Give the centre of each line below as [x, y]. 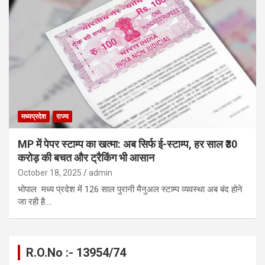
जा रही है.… [35, 201]
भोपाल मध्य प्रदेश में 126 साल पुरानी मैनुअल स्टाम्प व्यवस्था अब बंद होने [130, 189]
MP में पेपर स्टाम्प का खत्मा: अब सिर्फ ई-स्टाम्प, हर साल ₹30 [127, 144]
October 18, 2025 [50, 172]
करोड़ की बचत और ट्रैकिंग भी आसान [86, 157]
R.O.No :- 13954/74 [76, 252]
